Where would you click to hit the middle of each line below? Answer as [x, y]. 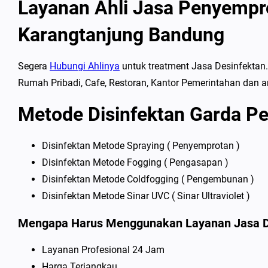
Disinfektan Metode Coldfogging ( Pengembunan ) [148, 179]
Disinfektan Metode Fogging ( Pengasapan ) [135, 162]
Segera [34, 66]
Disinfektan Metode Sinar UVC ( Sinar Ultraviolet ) [146, 196]
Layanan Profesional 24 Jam [103, 250]
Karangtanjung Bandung [121, 35]
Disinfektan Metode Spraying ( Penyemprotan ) [141, 146]
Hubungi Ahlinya [85, 66]
